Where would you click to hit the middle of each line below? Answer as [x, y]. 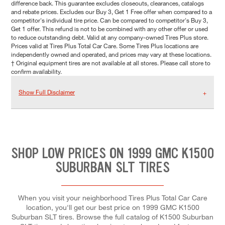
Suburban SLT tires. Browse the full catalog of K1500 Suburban [113, 216]
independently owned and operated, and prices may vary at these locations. [111, 54]
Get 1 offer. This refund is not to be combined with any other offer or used [109, 29]
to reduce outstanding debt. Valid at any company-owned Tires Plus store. [110, 37]
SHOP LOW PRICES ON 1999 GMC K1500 [113, 153]
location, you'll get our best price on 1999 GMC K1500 [113, 207]
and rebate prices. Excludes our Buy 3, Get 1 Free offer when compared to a [111, 12]
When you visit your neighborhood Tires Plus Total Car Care [113, 197]
